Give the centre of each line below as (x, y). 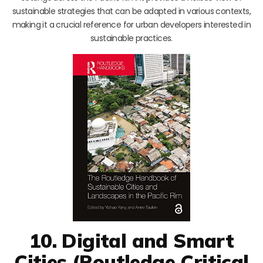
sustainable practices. (131, 38)
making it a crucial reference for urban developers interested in (131, 25)
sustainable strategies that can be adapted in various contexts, (131, 11)
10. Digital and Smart (131, 241)
